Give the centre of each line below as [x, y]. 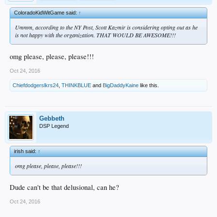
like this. [149, 85]
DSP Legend [54, 126]
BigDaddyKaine [121, 85]
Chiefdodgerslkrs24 [36, 85]
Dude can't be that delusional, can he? [64, 187]
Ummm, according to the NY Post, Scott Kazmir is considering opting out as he [106, 27]
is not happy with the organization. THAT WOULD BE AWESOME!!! [95, 35]
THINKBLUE [76, 85]
